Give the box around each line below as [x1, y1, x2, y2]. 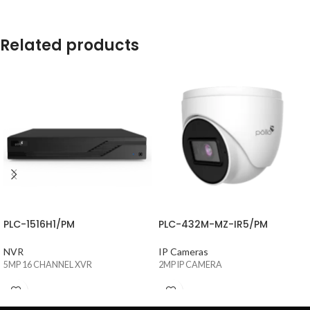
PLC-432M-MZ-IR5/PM [158, 217, 268, 231]
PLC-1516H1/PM [3, 217, 75, 231]
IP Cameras [158, 245, 208, 257]
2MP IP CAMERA [158, 259, 222, 270]
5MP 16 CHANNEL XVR [3, 259, 92, 270]
